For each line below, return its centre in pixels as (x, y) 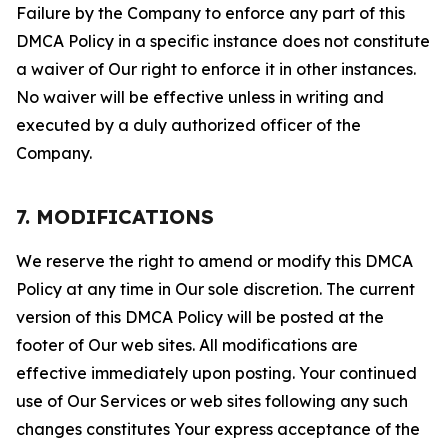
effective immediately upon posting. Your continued (216, 373)
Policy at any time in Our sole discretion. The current (215, 289)
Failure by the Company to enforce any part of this (210, 13)
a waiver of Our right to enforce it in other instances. (216, 69)
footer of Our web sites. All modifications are (187, 345)
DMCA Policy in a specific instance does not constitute (223, 41)
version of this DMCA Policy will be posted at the (200, 317)
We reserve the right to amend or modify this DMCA (214, 261)
